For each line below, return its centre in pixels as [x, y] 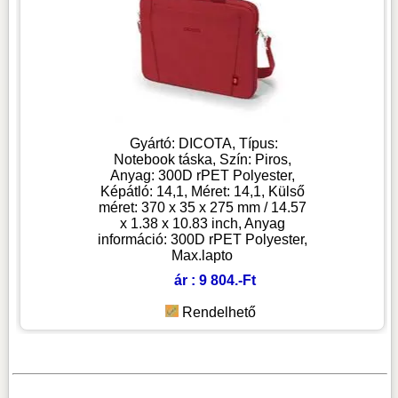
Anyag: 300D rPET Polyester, [202, 176]
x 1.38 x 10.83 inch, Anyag [202, 224]
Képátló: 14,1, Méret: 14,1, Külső [202, 192]
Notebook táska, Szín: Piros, [202, 160]
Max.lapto [203, 256]
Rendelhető [219, 313]
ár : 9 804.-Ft [215, 281]
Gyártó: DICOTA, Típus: [204, 144]
